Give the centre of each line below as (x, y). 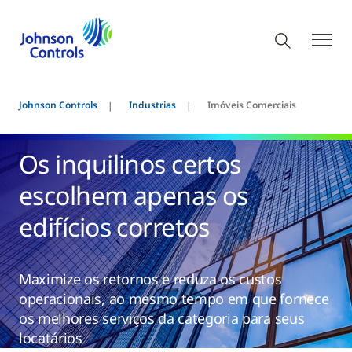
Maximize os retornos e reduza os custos (150, 279)
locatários (51, 338)
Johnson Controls (58, 105)
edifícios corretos (114, 227)
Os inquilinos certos (130, 164)
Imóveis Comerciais (252, 105)
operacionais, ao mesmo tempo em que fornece (174, 299)
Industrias (152, 105)
